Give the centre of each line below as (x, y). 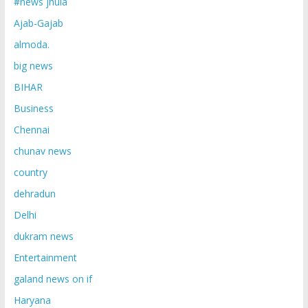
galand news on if (53, 279)
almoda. (31, 45)
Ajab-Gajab (38, 23)
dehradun (34, 194)
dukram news (43, 236)
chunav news (42, 151)
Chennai (31, 130)
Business (33, 109)
